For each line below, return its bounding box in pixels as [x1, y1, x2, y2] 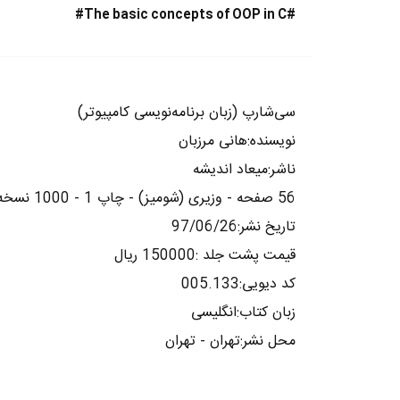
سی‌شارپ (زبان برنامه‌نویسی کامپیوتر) [78, 100, 296, 125]
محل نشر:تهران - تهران [165, 329, 296, 354]
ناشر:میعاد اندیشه [193, 157, 296, 182]
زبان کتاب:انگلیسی [191, 300, 296, 325]
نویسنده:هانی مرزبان [179, 129, 296, 154]
